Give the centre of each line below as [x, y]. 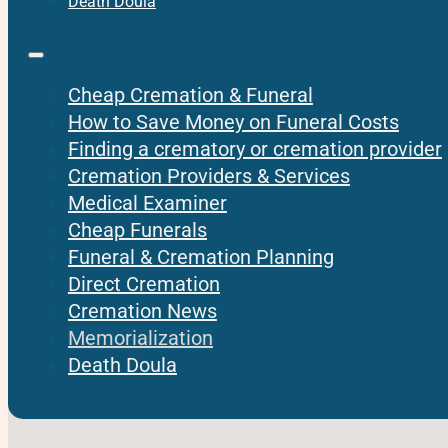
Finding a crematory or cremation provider [254, 149]
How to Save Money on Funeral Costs [233, 122]
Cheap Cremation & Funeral [190, 95]
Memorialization [140, 338]
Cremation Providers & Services [208, 176]
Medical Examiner [147, 203]
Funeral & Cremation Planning [200, 257]
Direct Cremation [143, 284]
